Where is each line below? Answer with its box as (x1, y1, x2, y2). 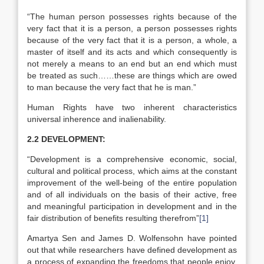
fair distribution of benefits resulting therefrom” (27, 213, 199, 223)
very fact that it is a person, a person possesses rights (27, 24, 237, 33)
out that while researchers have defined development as (27, 245, 237, 255)
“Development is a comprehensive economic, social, (27, 154, 237, 164)
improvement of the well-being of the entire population (27, 178, 237, 187)
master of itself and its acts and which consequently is (27, 47, 237, 57)
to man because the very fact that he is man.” (27, 82, 196, 92)
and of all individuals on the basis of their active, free (27, 190, 237, 199)
